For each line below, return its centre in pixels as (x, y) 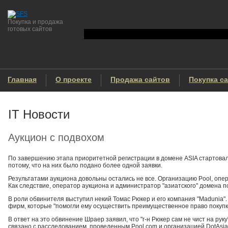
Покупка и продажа (35, 22)
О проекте (74, 80)
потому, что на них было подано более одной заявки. (85, 165)
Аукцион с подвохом (56, 137)
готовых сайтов (30, 29)
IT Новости (39, 114)
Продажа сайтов (140, 80)
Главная (22, 80)
